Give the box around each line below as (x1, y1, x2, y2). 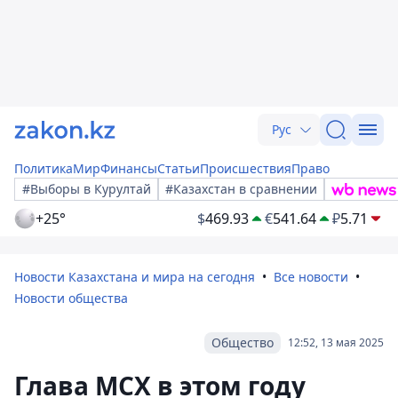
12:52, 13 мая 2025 (288, 335, 384, 350)
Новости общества (14, 290, 128, 306)
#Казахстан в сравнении (165, 180, 317, 197)
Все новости (274, 268, 348, 285)
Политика (14, 160, 73, 177)
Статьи (157, 160, 200, 177)
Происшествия (200, 160, 291, 177)
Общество (211, 334, 274, 351)
